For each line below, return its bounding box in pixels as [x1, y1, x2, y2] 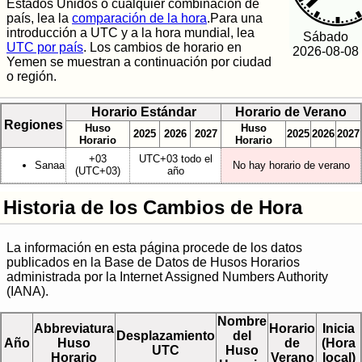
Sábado [303, 30, 349, 44]
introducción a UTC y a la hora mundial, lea [6, 26, 255, 40]
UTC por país [6, 40, 83, 55]
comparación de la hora [72, 11, 207, 26]
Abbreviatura [34, 322, 114, 336]
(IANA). [6, 284, 48, 299]
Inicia [322, 322, 355, 336]
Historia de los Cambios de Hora [3, 196, 303, 219]
